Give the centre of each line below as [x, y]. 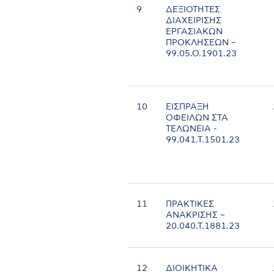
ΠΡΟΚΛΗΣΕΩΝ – [201, 43]
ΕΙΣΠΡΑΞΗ [188, 107]
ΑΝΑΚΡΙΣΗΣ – [196, 216]
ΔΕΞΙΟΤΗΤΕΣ [193, 10]
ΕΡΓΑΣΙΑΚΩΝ [194, 32]
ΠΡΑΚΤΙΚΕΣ [190, 205]
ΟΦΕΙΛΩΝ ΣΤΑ [197, 118]
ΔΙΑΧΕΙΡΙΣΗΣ [194, 21]
